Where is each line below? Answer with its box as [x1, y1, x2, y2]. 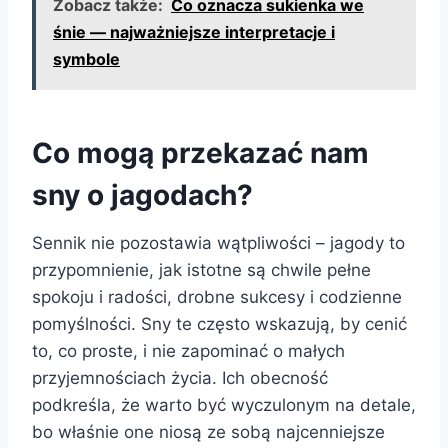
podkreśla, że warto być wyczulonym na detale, [32, 395, 416, 416]
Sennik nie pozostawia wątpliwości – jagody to [32, 233, 405, 254]
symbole [53, 49, 120, 70]
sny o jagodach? [32, 178, 253, 213]
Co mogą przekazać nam [32, 136, 369, 171]
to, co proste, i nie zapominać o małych [32, 341, 345, 362]
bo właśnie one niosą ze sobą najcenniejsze [32, 422, 385, 443]
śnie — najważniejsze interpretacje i [53, 22, 335, 43]
